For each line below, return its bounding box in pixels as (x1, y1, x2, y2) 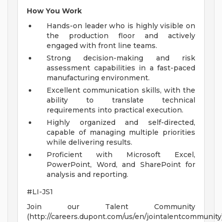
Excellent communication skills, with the (47, 86, 195, 95)
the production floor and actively (47, 31, 195, 41)
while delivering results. (47, 138, 132, 147)
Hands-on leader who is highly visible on (47, 21, 195, 31)
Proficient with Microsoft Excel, (47, 150, 195, 160)
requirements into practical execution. (47, 106, 183, 115)
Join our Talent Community (27, 202, 195, 212)
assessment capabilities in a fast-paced (47, 63, 195, 73)
